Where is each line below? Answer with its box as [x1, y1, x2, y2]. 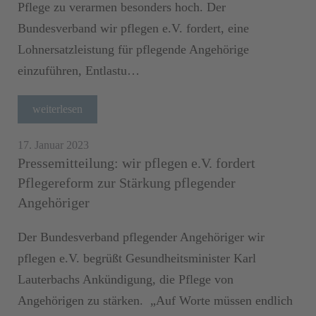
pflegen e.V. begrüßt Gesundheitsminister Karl [18, 250, 256, 265]
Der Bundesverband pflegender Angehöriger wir [18, 229, 265, 244]
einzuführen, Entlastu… [18, 63, 140, 78]
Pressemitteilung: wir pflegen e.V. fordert [18, 154, 255, 171]
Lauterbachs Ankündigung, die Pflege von [18, 272, 233, 286]
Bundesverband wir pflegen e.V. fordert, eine [18, 20, 249, 35]
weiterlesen [32, 102, 83, 115]
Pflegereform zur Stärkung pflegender [18, 174, 236, 190]
